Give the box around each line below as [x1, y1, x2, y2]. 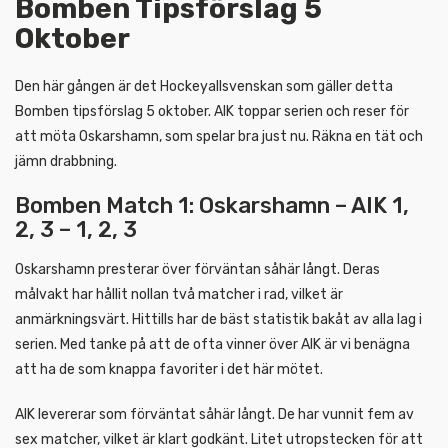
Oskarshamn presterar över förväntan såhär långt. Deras [15, 260, 380, 278]
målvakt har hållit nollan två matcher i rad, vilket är [15, 285, 343, 303]
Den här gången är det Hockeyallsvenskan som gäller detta [15, 77, 393, 95]
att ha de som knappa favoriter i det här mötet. [15, 360, 323, 378]
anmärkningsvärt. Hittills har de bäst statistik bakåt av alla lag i [15, 310, 422, 328]
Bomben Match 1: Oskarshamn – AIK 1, [15, 191, 409, 219]
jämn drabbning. [15, 152, 117, 170]
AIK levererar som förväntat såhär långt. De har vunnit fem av [15, 405, 414, 423]
